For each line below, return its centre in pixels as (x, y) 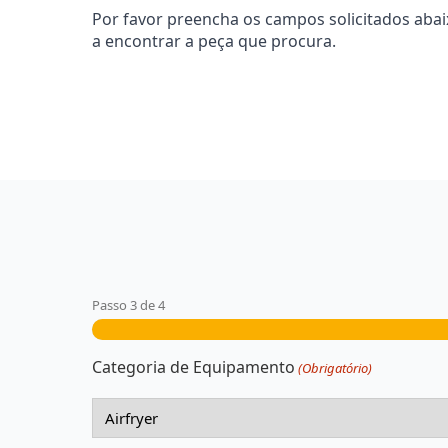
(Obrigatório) (335, 367)
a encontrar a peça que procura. (214, 40)
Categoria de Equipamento (193, 366)
